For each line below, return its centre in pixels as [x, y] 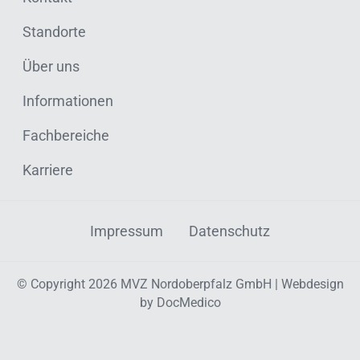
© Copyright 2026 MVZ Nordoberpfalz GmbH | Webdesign [180, 284]
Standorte [54, 31]
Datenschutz [229, 231]
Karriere [48, 170]
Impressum [127, 231]
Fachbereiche [66, 135]
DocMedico [188, 302]
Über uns [51, 66]
